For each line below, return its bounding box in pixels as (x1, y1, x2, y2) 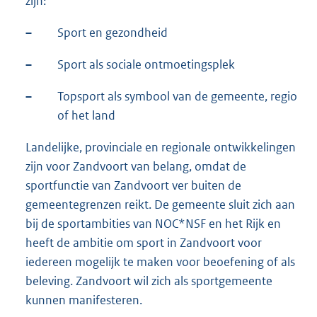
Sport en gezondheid (57, 25, 168, 41)
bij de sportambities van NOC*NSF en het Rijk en (25, 216, 281, 232)
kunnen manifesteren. (25, 292, 142, 309)
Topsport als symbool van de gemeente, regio (57, 88, 297, 105)
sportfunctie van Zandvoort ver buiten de (25, 178, 241, 194)
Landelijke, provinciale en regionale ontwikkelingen (25, 139, 296, 156)
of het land (57, 108, 115, 124)
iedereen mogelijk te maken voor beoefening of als (25, 254, 295, 270)
